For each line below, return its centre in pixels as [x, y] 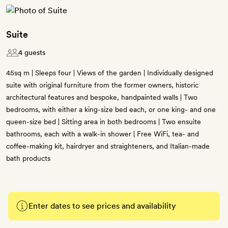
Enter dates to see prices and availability [102, 206]
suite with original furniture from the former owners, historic [102, 85]
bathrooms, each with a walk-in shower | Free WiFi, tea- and [103, 134]
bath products [28, 159]
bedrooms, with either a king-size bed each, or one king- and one [111, 110]
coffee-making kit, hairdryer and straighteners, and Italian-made [108, 146]
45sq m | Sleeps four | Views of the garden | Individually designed [110, 73]
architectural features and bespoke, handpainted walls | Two [102, 97]
